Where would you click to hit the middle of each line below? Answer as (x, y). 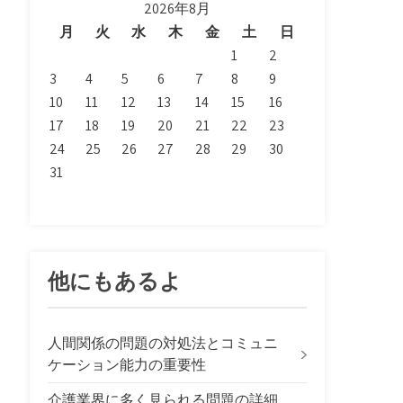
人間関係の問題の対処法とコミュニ (163, 343)
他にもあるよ (115, 282)
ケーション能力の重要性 (127, 365)
